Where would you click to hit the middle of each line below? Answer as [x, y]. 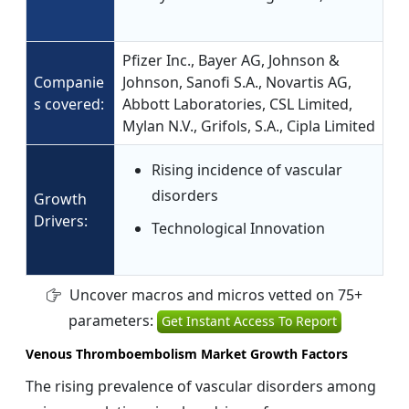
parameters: [112, 321]
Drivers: [61, 221]
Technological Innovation [238, 229]
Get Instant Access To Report [249, 321]
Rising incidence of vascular [247, 170]
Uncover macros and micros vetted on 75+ [214, 295]
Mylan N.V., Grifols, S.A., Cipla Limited [249, 126]
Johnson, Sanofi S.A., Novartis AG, [237, 83]
